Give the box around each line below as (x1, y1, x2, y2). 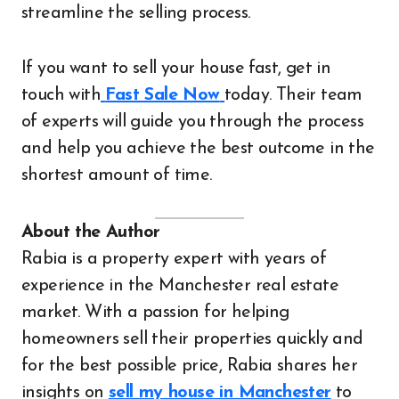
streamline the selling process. (21, 4, 250, 22)
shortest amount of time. (21, 167, 212, 184)
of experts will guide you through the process (21, 113, 363, 131)
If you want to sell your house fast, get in (21, 60, 331, 77)
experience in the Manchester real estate (21, 277, 338, 295)
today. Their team (224, 86, 362, 104)
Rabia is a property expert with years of (21, 250, 326, 268)
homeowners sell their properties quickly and (21, 330, 363, 348)
